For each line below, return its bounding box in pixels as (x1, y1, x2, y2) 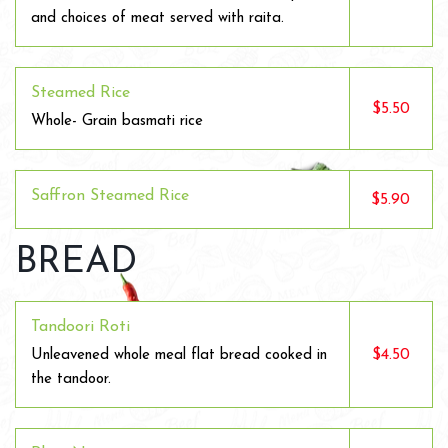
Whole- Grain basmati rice (31, 114, 203, 129)
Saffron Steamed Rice (31, 188, 189, 204)
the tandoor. (31, 372, 111, 387)
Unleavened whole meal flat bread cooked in (31, 348, 327, 363)
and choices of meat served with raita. (31, 11, 284, 26)
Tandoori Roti (31, 319, 130, 335)
